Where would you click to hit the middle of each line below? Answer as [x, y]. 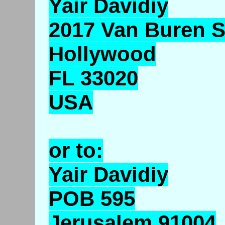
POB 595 [92, 199]
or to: [76, 151]
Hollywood [102, 54]
